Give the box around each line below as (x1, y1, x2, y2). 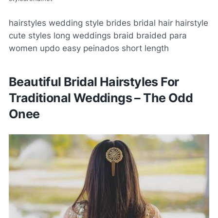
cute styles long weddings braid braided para (9, 30, 187, 40)
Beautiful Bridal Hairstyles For (9, 74, 179, 89)
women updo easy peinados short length (9, 43, 169, 53)
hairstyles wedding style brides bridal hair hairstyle (9, 18, 208, 28)
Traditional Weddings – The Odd (9, 90, 193, 105)
